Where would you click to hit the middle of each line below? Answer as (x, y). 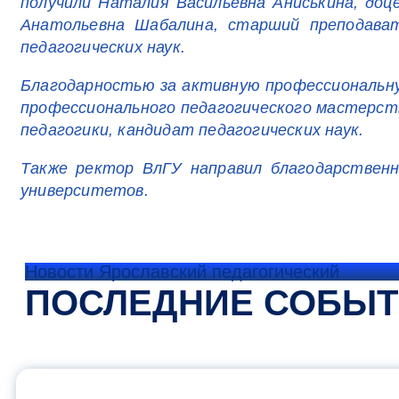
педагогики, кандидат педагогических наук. (192, 130)
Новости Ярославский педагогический (182, 272)
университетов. (85, 191)
